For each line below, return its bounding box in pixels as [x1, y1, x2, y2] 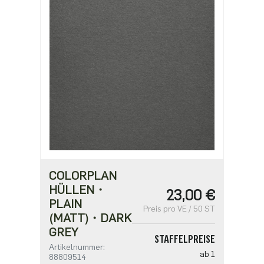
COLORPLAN [49, 168, 117, 183]
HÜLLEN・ [49, 182, 107, 197]
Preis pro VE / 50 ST [143, 203, 215, 214]
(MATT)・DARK [49, 210, 132, 225]
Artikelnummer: [49, 242, 105, 252]
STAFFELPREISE [154, 232, 215, 246]
